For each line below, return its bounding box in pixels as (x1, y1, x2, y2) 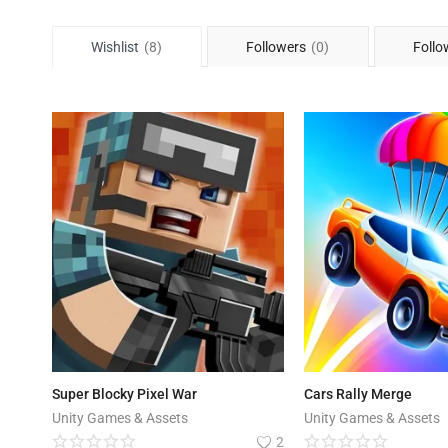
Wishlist (91, 38, 140, 55)
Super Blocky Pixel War (52, 386, 197, 403)
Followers (246, 38, 307, 55)
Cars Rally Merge (304, 386, 412, 403)
